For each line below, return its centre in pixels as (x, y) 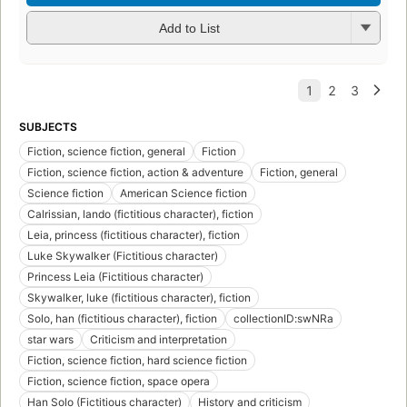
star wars (50, 339)
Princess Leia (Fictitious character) (115, 276)
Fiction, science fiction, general (106, 151)
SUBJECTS (48, 126)
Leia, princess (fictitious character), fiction (134, 234)
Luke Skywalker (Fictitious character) (123, 255)
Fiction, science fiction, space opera (119, 381)
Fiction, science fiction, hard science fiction (137, 360)
